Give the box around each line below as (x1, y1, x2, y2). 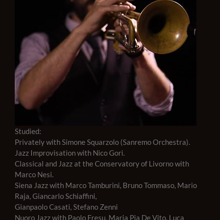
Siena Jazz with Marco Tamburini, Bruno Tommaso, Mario (15, 181, 197, 190)
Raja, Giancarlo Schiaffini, (15, 192, 97, 201)
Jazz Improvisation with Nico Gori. (15, 148, 125, 158)
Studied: (15, 127, 41, 136)
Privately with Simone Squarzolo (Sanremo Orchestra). (15, 137, 190, 147)
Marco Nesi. (15, 170, 54, 179)
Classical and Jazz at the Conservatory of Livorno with (15, 159, 189, 168)
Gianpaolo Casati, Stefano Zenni (15, 202, 118, 212)
